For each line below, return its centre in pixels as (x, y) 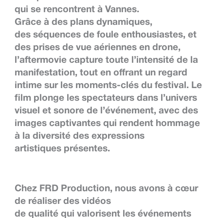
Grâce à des (42, 22)
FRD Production (75, 189)
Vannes (121, 9)
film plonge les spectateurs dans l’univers (106, 98)
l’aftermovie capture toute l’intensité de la (106, 60)
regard (173, 73)
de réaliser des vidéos (63, 202)
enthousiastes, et (158, 35)
